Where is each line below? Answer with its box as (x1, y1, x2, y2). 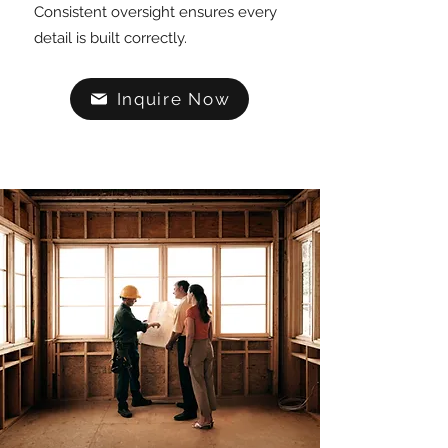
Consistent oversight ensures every (34, 3, 277, 21)
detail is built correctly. (34, 29, 187, 47)
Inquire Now (116, 89, 231, 109)
